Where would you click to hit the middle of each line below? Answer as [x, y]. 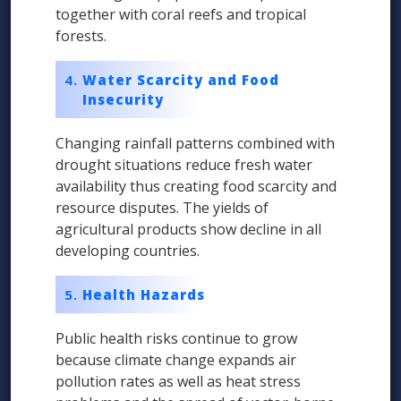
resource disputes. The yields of [162, 208]
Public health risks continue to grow [176, 339]
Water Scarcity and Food [181, 80]
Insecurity [123, 100]
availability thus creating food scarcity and [196, 187]
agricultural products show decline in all [188, 230]
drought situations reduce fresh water [184, 165]
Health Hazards [144, 295]
